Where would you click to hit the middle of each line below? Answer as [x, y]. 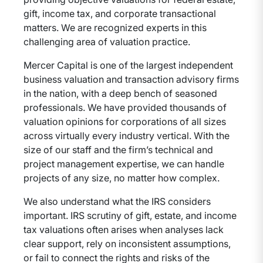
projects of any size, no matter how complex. [122, 178]
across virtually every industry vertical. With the [127, 136]
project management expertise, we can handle [124, 164]
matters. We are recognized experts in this [115, 28]
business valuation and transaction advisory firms [131, 79]
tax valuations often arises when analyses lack [124, 230]
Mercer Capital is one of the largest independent [128, 65]
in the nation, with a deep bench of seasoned [120, 93]
